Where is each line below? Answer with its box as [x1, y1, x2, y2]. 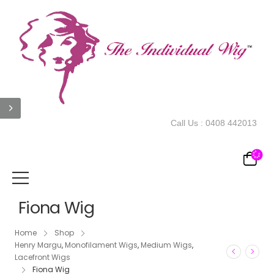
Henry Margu [14, 240, 62, 251]
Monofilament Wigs [64, 240, 138, 251]
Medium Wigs [140, 240, 192, 251]
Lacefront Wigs [14, 252, 70, 263]
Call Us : [171, 117, 206, 128]
